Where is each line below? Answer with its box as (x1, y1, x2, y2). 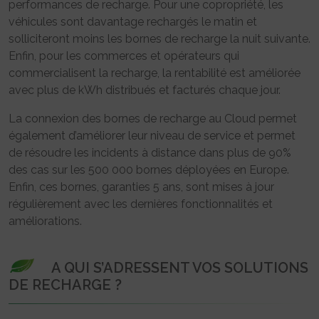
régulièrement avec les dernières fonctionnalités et (9, 197, 273, 211)
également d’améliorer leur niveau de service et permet (9, 128, 296, 142)
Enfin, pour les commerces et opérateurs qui (9, 48, 239, 63)
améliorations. (9, 214, 82, 228)
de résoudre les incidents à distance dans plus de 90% (9, 145, 291, 159)
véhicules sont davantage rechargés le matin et (9, 14, 257, 28)
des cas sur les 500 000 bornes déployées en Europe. (9, 162, 289, 177)
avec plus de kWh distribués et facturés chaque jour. (9, 83, 281, 97)
